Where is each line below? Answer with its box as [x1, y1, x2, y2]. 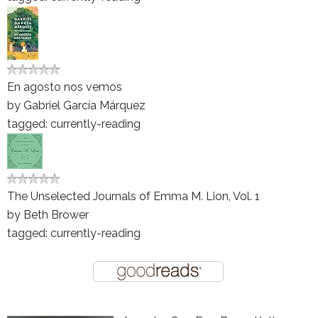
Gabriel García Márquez [23, 99, 146, 113]
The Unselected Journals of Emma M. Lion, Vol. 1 [7, 190, 260, 204]
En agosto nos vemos [7, 80, 122, 94]
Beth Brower [23, 208, 89, 222]
